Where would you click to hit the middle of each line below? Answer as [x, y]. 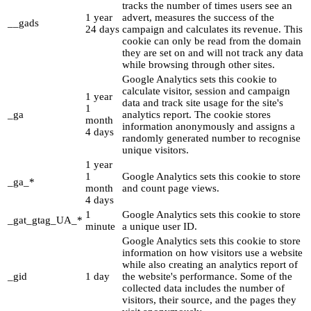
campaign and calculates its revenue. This [212, 30]
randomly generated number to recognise [211, 138]
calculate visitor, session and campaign [206, 91]
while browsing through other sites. [199, 65]
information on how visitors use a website [212, 253]
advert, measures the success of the [198, 18]
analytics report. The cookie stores [196, 115]
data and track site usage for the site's [203, 103]
